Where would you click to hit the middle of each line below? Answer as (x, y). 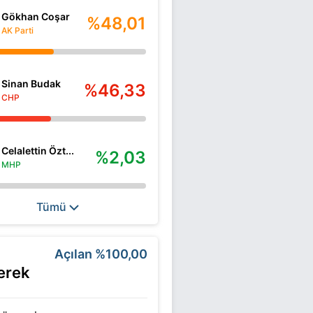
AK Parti (17, 30)
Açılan (75, 254)
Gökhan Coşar (36, 16)
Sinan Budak (31, 83)
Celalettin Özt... (38, 150)
